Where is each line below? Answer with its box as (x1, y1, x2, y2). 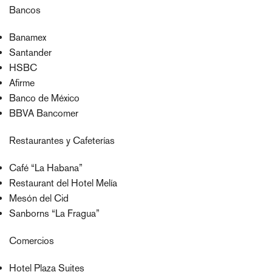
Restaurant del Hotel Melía (9, 177, 117, 189)
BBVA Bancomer (9, 107, 78, 119)
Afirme (9, 77, 35, 89)
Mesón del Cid (9, 192, 69, 204)
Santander (9, 47, 52, 58)
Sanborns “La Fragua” (9, 208, 100, 219)
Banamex (9, 32, 46, 43)
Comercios (9, 235, 54, 246)
